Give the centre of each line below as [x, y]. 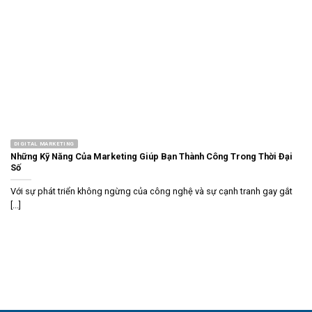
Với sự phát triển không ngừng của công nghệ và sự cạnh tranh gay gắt [151, 192]
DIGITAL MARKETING [44, 143]
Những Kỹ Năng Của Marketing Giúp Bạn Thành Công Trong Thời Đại [151, 157]
